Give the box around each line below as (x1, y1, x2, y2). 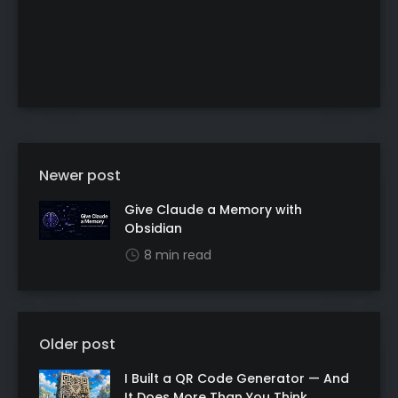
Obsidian (124, 219, 182, 237)
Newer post (39, 164, 121, 186)
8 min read (144, 245, 211, 264)
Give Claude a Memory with (124, 200, 302, 219)
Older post (39, 333, 115, 354)
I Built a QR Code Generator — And (124, 369, 349, 387)
